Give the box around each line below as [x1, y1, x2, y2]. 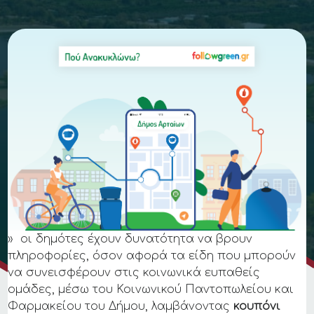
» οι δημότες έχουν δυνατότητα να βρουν [8, 232, 253, 245]
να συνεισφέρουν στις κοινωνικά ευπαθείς [8, 266, 261, 279]
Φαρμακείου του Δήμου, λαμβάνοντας [8, 299, 234, 313]
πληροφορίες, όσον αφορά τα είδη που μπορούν [8, 249, 296, 262]
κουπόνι [233, 299, 281, 313]
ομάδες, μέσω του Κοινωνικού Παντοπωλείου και [8, 282, 294, 296]
